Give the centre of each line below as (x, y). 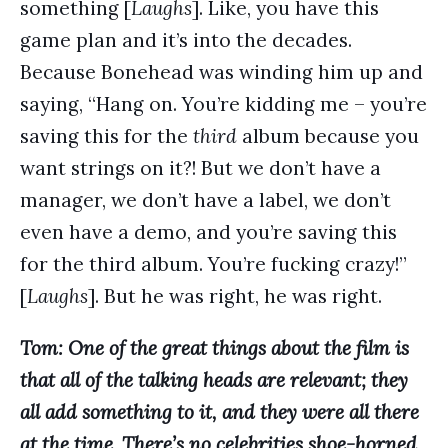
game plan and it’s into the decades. (186, 40)
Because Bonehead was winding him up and (221, 72)
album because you (328, 136)
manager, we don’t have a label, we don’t (205, 200)
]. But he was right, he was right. (235, 296)
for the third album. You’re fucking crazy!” (213, 264)
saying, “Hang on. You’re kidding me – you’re (223, 104)
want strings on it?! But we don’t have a (200, 168)
